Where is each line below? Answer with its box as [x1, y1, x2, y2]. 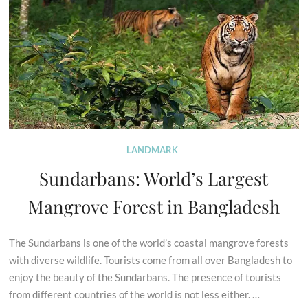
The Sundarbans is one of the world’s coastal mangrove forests [9, 236, 289, 250]
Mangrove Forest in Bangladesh [27, 195, 280, 219]
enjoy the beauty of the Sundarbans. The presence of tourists [9, 271, 282, 284]
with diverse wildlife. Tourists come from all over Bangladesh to [9, 254, 293, 267]
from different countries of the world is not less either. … [9, 288, 261, 301]
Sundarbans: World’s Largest [39, 166, 269, 191]
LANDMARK [126, 144, 178, 156]
